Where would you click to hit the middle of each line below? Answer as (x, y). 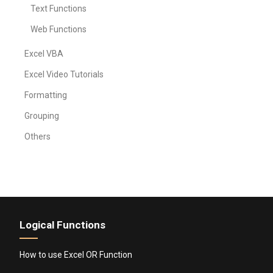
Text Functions (58, 8)
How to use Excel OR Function (76, 254)
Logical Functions (63, 225)
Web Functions (58, 29)
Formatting (46, 95)
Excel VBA (44, 53)
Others (37, 136)
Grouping (42, 115)
